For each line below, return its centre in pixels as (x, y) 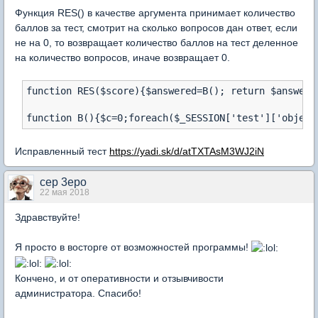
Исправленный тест (62, 152)
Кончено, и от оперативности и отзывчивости (119, 278)
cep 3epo (63, 182)
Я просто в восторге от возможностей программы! (133, 247)
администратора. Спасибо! (78, 293)
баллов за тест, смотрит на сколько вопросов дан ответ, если (156, 28)
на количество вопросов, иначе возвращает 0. (122, 58)
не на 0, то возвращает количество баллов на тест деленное (157, 43)
